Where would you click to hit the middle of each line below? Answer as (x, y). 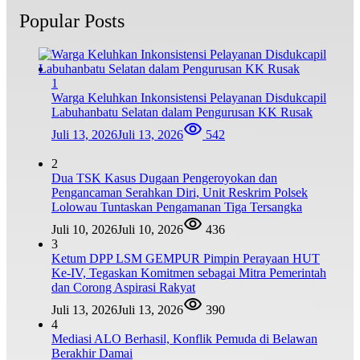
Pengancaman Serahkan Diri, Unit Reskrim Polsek (180, 193)
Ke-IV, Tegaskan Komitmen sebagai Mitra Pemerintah (189, 273)
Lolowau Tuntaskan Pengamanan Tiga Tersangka (177, 207)
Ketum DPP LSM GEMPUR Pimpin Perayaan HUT (186, 259)
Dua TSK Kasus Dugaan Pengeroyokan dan (164, 178)
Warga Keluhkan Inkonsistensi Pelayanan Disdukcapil (189, 98)
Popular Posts (72, 20)
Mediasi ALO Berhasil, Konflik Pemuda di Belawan (184, 339)
